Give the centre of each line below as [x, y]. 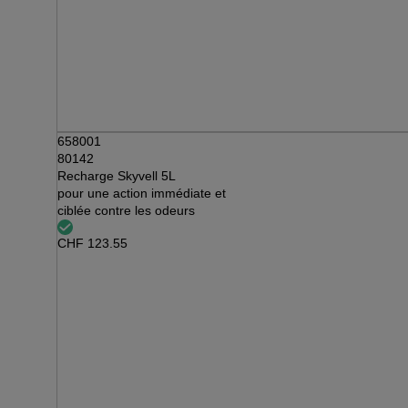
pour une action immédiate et [142, 193]
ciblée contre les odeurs [126, 210]
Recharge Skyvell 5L [117, 176]
